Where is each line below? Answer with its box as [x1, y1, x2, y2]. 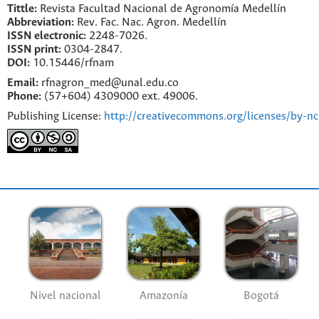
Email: [7, 76, 38, 89]
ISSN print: [7, 43, 61, 56]
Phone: [7, 90, 41, 103]
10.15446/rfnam [30, 57, 117, 70]
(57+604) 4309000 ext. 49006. [41, 90, 198, 103]
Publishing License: [7, 110, 104, 122]
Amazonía [139, 290, 188, 303]
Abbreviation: [7, 16, 74, 29]
